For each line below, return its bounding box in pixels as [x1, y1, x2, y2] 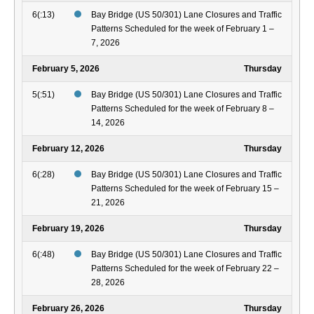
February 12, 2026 [32, 144, 104, 154]
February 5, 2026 [32, 64, 100, 74]
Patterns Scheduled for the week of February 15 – [91, 184, 279, 194]
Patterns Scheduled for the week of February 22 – [91, 264, 279, 274]
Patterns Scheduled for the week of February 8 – [91, 104, 274, 114]
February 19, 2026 [32, 224, 104, 234]
